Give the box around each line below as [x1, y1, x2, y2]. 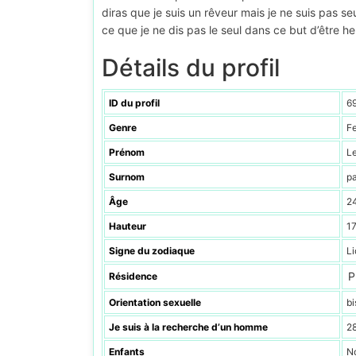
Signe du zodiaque [109, 245, 195, 257]
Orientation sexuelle [109, 296, 201, 308]
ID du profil [109, 97, 160, 109]
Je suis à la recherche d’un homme [109, 321, 268, 333]
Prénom [109, 146, 145, 158]
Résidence [109, 270, 157, 282]
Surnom [109, 171, 145, 183]
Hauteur [109, 220, 146, 232]
